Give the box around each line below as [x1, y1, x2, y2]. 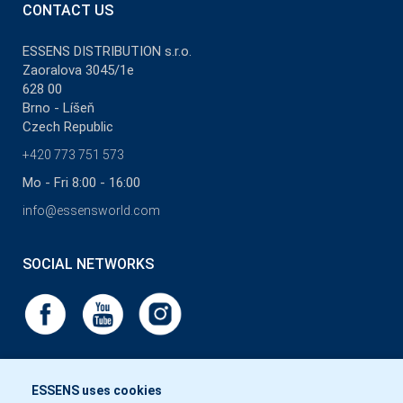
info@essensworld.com [22, 202, 160, 218]
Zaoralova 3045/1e [22, 61, 134, 78]
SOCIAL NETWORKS [22, 255, 154, 273]
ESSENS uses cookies [31, 383, 162, 398]
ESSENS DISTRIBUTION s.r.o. [22, 42, 192, 59]
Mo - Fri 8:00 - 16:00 [22, 174, 140, 191]
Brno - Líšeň [22, 99, 94, 116]
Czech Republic [22, 118, 113, 135]
